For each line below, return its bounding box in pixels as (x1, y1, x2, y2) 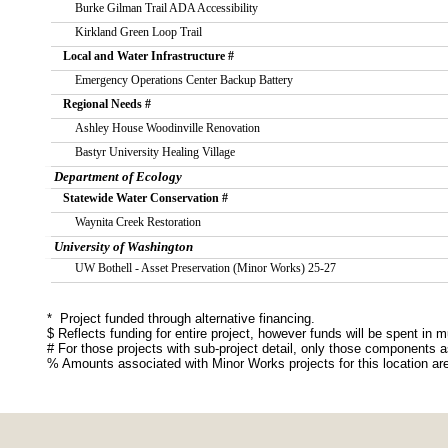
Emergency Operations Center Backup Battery (74, 73, 293, 87)
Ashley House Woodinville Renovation (74, 121, 260, 135)
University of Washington (53, 239, 193, 254)
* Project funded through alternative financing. (46, 310, 319, 326)
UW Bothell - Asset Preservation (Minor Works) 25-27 (74, 261, 336, 275)
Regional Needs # (62, 97, 151, 111)
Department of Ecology (53, 169, 182, 184)
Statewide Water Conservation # (62, 191, 228, 205)
